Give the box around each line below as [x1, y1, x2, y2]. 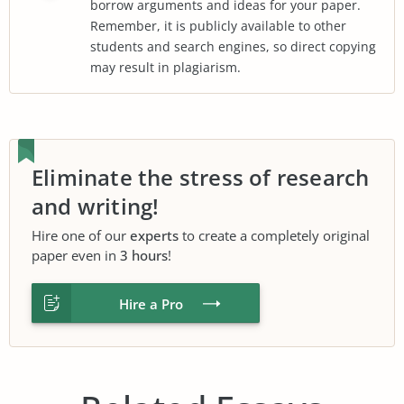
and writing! [32, 190, 160, 221]
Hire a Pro [118, 294, 183, 313]
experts [130, 225, 179, 244]
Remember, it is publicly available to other [90, 16, 346, 34]
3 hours [120, 245, 168, 264]
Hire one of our [32, 225, 130, 244]
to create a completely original [179, 225, 370, 244]
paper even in [32, 245, 120, 264]
